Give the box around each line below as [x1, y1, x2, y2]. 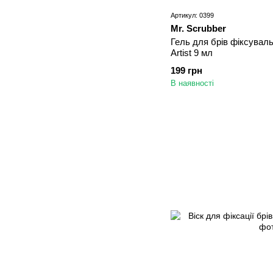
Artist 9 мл [171, 48, 213, 58]
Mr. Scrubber [171, 23, 226, 34]
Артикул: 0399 [171, 12, 214, 19]
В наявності [171, 79, 214, 88]
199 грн [171, 65, 202, 76]
